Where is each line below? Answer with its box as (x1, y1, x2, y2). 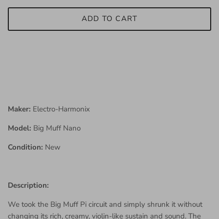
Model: (8, 123, 31, 133)
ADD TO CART (81, 14, 138, 24)
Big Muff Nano (31, 123, 81, 133)
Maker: (8, 104, 33, 114)
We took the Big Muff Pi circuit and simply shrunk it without (8, 199, 202, 209)
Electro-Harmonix (33, 104, 90, 114)
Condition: (8, 142, 45, 152)
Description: (8, 180, 49, 190)
